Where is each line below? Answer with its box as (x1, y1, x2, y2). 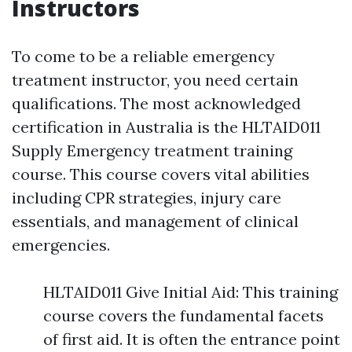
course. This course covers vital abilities (12, 164, 310, 184)
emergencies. (12, 235, 110, 255)
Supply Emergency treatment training (12, 141, 292, 160)
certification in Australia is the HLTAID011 (12, 117, 321, 137)
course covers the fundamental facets (43, 306, 324, 325)
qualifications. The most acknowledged (12, 93, 301, 113)
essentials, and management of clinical (12, 211, 299, 231)
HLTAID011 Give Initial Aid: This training (43, 282, 338, 302)
